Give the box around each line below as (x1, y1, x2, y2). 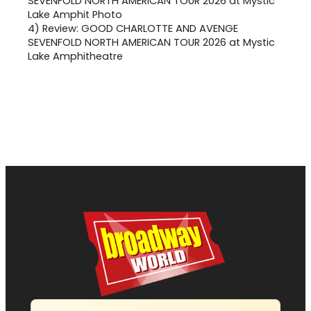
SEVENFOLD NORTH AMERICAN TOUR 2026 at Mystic (28, 35, 275, 49)
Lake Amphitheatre (28, 49, 123, 63)
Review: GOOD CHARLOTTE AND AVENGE (42, 21, 238, 35)
